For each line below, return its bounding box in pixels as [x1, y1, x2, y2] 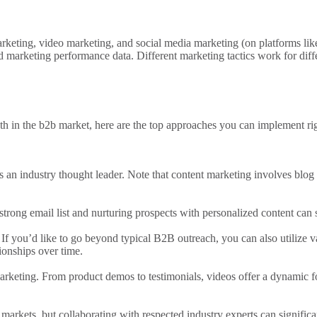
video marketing [39, 37, 111, 50]
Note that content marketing [127, 168, 251, 181]
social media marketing [136, 37, 238, 50]
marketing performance [6, 50, 110, 62]
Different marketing [137, 50, 224, 62]
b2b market [39, 119, 89, 132]
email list [30, 207, 69, 219]
